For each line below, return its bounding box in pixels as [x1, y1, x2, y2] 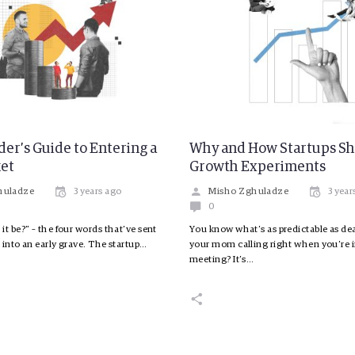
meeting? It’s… [189, 255, 254, 265]
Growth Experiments [189, 160, 326, 175]
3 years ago [73, 187, 122, 197]
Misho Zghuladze [208, 187, 289, 197]
